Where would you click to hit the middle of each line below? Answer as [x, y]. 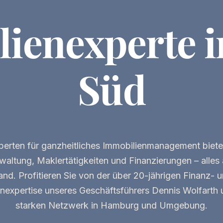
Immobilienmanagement [151, 145]
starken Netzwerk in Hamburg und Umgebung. [111, 205]
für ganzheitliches [64, 145]
